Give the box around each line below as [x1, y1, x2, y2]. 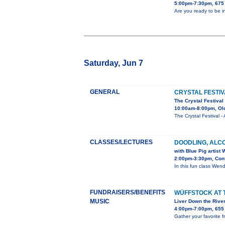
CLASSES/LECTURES [90, 139, 153, 146]
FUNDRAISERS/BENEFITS [90, 189, 165, 196]
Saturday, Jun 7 [84, 59, 143, 68]
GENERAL [90, 88, 120, 96]
